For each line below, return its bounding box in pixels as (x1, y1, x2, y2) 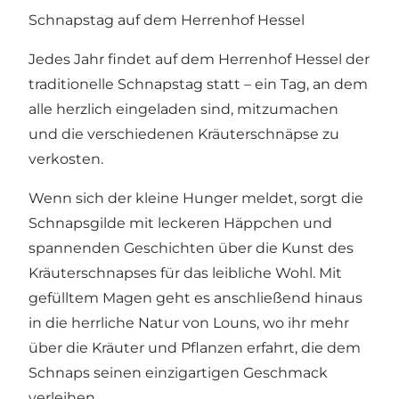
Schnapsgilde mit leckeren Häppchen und (28, 215, 332, 232)
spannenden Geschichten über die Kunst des (28, 240, 354, 257)
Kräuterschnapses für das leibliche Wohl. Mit (28, 265, 342, 282)
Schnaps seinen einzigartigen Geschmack (28, 364, 328, 382)
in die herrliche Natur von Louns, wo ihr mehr (28, 314, 349, 332)
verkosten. (28, 151, 103, 168)
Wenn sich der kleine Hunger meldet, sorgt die (28, 190, 363, 208)
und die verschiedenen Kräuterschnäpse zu (28, 126, 339, 143)
